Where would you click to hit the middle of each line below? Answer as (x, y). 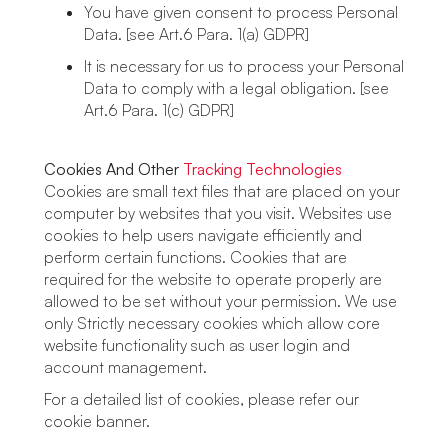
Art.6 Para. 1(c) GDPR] (159, 110)
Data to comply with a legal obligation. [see (236, 88)
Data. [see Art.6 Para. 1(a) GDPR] (196, 34)
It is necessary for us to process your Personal (244, 66)
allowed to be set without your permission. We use (220, 301)
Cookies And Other (113, 169)
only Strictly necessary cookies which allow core (212, 323)
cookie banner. (101, 421)
